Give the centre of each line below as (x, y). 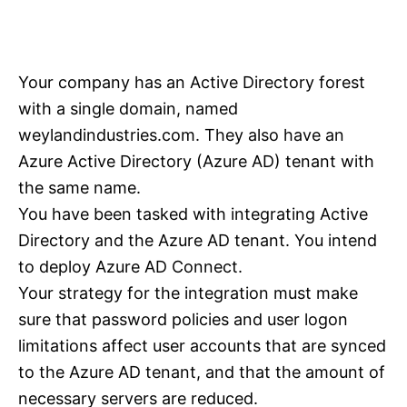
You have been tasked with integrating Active (193, 214)
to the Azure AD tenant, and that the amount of (202, 372)
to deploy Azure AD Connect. (130, 267)
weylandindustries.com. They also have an (181, 135)
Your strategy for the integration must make (188, 293)
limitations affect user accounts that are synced (202, 346)
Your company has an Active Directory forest (192, 83)
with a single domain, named (128, 109)
